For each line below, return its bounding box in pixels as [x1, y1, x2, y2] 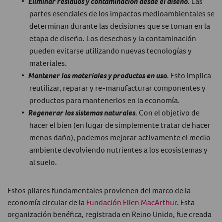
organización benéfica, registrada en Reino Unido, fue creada [7, 209, 212, 219]
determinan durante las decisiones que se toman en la [29, 20, 210, 31]
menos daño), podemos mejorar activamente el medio [29, 132, 211, 142]
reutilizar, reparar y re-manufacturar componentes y [29, 82, 206, 93]
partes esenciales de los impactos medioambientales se [29, 8, 215, 18]
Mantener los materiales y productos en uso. [28, 70, 169, 80]
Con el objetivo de [137, 107, 200, 117]
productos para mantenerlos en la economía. [29, 95, 180, 105]
